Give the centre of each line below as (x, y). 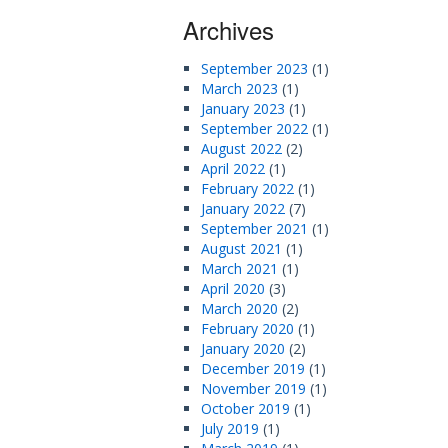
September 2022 (255, 128)
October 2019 (246, 408)
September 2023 (255, 68)
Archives (228, 29)
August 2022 (242, 148)
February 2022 (248, 188)
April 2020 (233, 288)
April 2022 (233, 168)
